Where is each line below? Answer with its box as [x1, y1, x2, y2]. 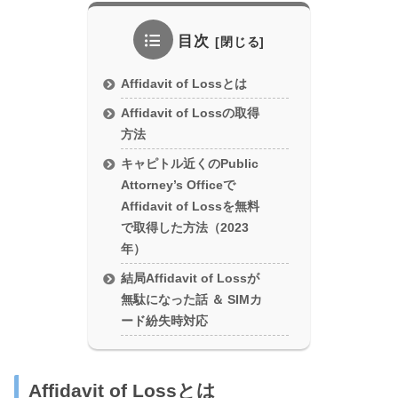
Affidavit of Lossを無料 [121, 199, 260, 213]
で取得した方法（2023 [121, 220, 250, 235]
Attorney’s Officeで [121, 178, 236, 192]
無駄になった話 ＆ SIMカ [121, 293, 263, 307]
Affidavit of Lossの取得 [121, 106, 260, 120]
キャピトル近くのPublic [121, 156, 259, 171]
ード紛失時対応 [121, 314, 209, 329]
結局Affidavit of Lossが [121, 272, 260, 286]
